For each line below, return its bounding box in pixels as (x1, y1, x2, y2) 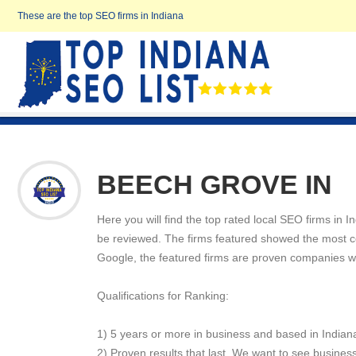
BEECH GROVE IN (97, 169, 332, 199)
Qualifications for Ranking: (97, 289, 229, 302)
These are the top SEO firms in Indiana (17, 10, 184, 21)
